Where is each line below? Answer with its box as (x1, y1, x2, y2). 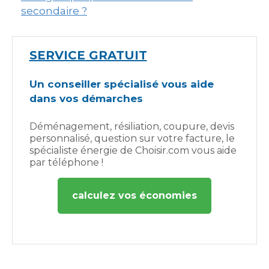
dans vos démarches (29, 92, 143, 104)
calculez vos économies (72, 190, 197, 201)
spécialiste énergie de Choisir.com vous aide (29, 145, 237, 156)
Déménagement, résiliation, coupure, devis (29, 121, 234, 132)
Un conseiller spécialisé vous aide (29, 78, 214, 90)
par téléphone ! (29, 157, 103, 168)
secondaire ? (21, 5, 87, 17)
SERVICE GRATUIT (29, 48, 147, 62)
